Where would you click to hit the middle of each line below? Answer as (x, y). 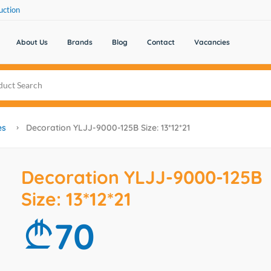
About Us (32, 42)
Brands (80, 42)
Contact (161, 42)
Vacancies (212, 42)
